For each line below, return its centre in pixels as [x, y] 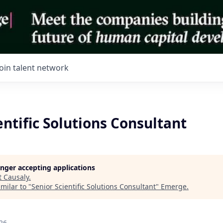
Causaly [16, 177]
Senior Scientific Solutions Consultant [94, 186]
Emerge [174, 186]
